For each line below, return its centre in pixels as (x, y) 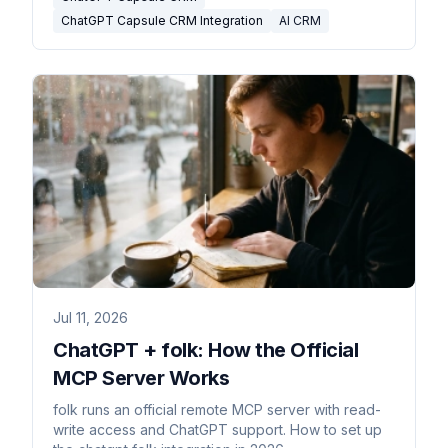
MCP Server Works (141, 378)
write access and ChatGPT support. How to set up (217, 430)
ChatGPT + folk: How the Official (205, 350)
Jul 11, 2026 (90, 318)
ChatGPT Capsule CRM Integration (162, 20)
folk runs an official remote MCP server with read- (217, 410)
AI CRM (300, 20)
